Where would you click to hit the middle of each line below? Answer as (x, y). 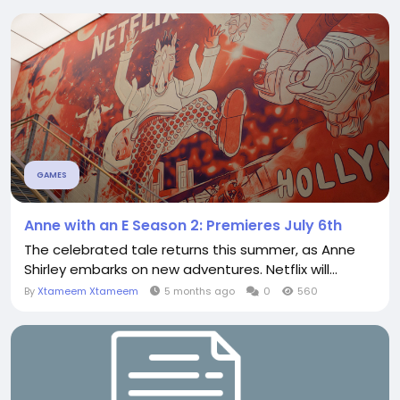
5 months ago (200, 291)
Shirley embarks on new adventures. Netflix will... (181, 269)
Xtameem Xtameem (88, 291)
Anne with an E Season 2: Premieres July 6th (183, 225)
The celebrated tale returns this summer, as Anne (190, 250)
